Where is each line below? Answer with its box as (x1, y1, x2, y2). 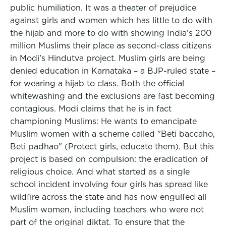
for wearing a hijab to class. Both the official (10, 79, 184, 88)
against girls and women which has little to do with (10, 16, 212, 25)
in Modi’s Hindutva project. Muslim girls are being (10, 53, 205, 63)
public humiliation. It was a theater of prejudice (10, 3, 196, 13)
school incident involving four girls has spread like (10, 180, 208, 189)
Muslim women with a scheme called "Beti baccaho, (10, 129, 215, 139)
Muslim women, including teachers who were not (10, 205, 204, 214)
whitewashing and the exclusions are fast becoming (10, 91, 215, 101)
